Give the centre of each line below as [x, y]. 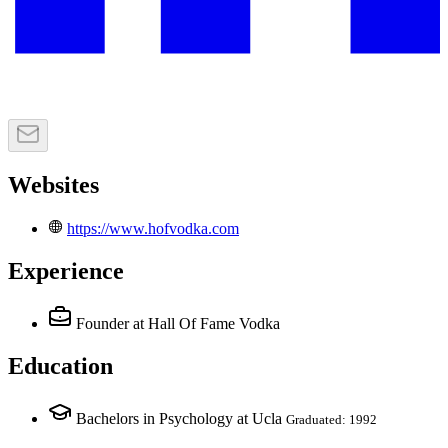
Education [60, 365]
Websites [53, 185]
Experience [66, 270]
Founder [102, 323]
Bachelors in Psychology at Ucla [179, 418]
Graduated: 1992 [331, 419]
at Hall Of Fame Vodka [206, 323]
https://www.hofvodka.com [153, 229]
